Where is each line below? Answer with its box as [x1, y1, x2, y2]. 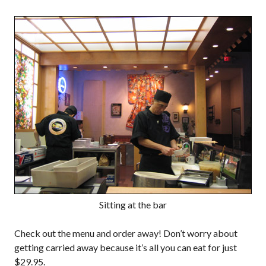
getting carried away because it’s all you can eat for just [14, 242, 237, 253]
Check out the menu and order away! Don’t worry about [14, 227, 237, 239]
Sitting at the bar [99, 199, 167, 210]
